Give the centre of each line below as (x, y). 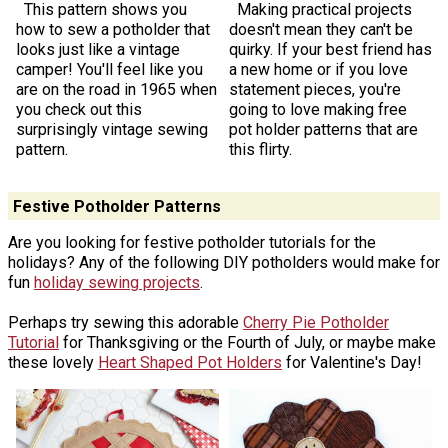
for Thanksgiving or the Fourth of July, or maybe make (247, 343)
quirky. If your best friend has (330, 49)
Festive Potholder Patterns (116, 206)
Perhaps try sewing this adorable (125, 323)
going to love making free (318, 109)
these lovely (53, 363)
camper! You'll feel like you (109, 69)
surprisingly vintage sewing (111, 129)
